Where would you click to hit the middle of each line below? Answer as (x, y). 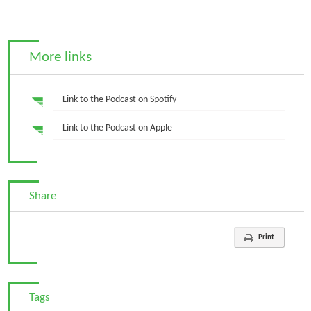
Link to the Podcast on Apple (117, 128)
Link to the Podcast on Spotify (119, 100)
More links (60, 57)
